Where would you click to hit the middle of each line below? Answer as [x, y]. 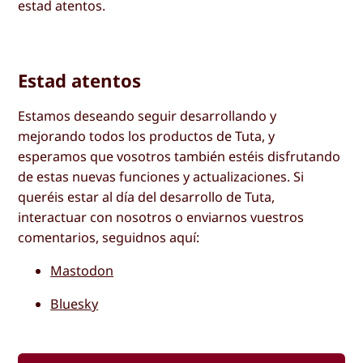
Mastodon [82, 271]
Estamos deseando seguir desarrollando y [147, 116]
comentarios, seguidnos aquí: [109, 238]
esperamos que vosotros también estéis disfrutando [179, 157]
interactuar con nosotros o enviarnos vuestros [161, 218]
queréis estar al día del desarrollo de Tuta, [147, 197]
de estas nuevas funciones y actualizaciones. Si [161, 177]
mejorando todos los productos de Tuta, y [147, 137]
